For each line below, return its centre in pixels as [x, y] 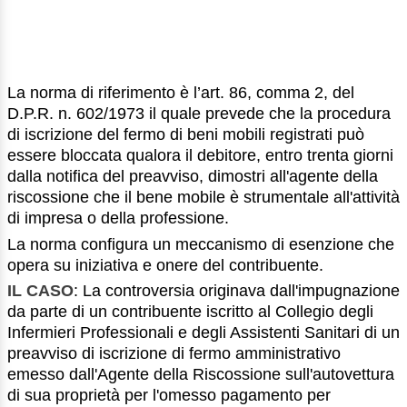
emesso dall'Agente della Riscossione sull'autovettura [201, 375]
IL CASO [40, 291]
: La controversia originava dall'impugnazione [237, 291]
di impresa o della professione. [118, 218]
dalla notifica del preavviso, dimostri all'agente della [193, 176]
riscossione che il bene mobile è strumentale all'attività [203, 197]
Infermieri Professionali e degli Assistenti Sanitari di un [203, 333]
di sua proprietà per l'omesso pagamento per [169, 396]
